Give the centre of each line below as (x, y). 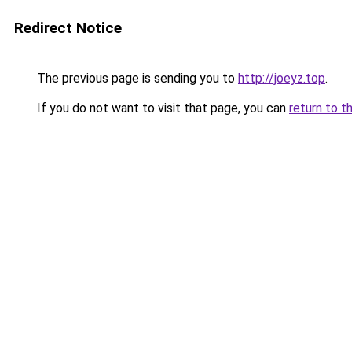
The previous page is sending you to (136, 78)
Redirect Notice (68, 28)
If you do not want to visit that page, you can (161, 108)
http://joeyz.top (282, 78)
